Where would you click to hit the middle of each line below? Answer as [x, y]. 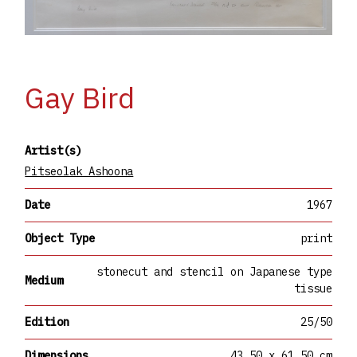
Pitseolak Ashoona [79, 172]
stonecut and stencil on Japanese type [214, 272]
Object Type [60, 239]
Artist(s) [54, 151]
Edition [47, 322]
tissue [313, 289]
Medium [44, 280]
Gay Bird [80, 98]
